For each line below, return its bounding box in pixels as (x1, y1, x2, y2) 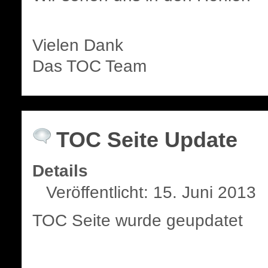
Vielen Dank (32, 35, 124, 55)
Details (32, 161, 89, 181)
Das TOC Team (32, 56, 147, 76)
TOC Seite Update (56, 128, 238, 153)
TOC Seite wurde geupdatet (32, 211, 243, 230)
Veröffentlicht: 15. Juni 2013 (46, 182, 257, 202)
